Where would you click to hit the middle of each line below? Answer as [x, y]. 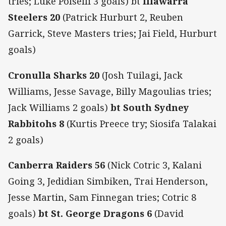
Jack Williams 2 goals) [59, 107]
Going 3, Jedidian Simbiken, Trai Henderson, [108, 181]
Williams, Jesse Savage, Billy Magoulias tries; [110, 91]
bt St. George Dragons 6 [95, 213]
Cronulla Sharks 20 [54, 75]
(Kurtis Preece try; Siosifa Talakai [140, 123]
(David [168, 213]
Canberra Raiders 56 [56, 165]
